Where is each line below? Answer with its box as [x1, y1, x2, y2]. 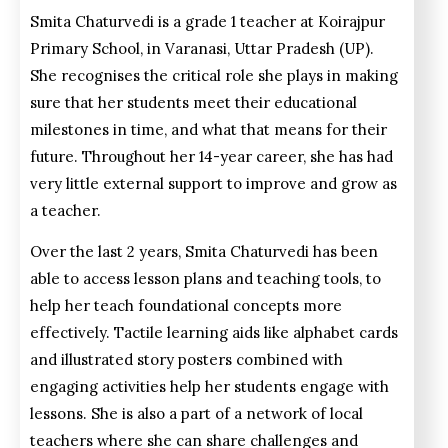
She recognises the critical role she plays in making [30, 65, 398, 85]
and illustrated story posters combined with [30, 350, 343, 370]
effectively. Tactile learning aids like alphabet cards [30, 323, 398, 343]
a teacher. [30, 200, 101, 220]
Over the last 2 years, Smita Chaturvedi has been [30, 242, 378, 262]
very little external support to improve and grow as [30, 173, 397, 193]
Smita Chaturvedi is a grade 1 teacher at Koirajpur [30, 11, 385, 31]
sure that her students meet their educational [30, 92, 357, 112]
